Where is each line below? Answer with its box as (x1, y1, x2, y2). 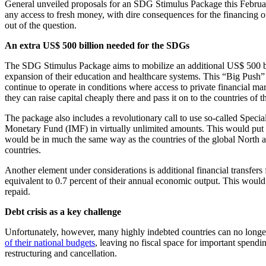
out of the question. (5, 20, 77, 31)
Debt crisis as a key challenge (5, 207, 121, 217)
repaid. (5, 186, 30, 197)
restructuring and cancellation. (5, 248, 117, 259)
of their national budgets (5, 237, 95, 248)
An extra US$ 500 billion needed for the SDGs (5, 40, 189, 51)
